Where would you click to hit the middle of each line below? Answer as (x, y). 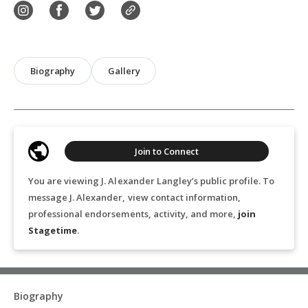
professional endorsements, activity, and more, (133, 214)
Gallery (124, 71)
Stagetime (53, 230)
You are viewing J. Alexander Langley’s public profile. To (152, 181)
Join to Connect (167, 151)
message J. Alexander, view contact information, (135, 197)
